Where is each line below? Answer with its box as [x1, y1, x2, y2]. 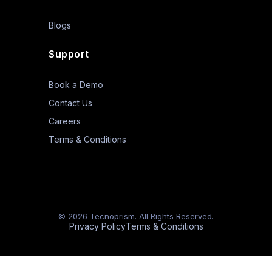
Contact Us [49, 98, 92, 108]
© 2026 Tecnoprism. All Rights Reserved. [58, 211, 214, 221]
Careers [49, 116, 81, 126]
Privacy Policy [69, 221, 126, 231]
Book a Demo [49, 80, 103, 90]
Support [49, 48, 89, 60]
